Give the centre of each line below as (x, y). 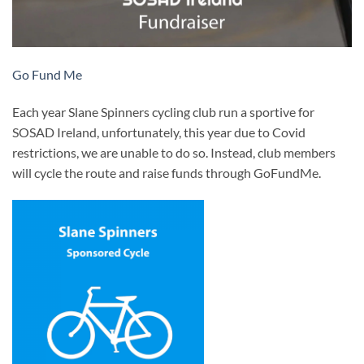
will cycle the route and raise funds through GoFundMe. (168, 172)
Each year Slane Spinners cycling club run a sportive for (163, 111)
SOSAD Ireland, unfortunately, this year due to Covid (159, 132)
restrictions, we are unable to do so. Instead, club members (174, 152)
